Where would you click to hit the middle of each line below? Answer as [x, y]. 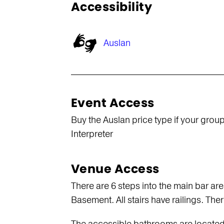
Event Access [112, 103]
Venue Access [115, 169]
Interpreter [92, 134]
